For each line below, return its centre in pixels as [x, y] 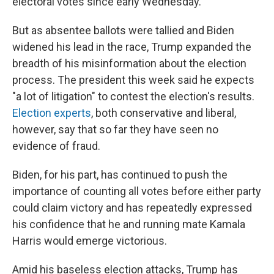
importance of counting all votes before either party [137, 191]
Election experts [52, 113]
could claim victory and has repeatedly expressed [132, 208]
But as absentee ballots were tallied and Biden [123, 30]
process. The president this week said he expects [133, 80]
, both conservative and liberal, [164, 113]
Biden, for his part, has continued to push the [120, 175]
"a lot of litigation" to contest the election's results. [133, 96]
